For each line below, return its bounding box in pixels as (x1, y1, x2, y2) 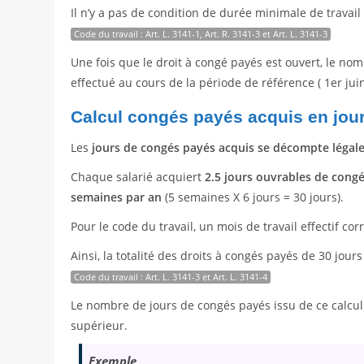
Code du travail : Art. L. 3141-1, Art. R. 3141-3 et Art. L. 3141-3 (74, 28, 328, 41)
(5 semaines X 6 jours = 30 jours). (162, 189, 344, 206)
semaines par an (71, 189, 162, 206)
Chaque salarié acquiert (71, 169, 206, 185)
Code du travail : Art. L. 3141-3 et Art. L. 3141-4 (74, 271, 268, 284)
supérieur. (71, 318, 128, 334)
